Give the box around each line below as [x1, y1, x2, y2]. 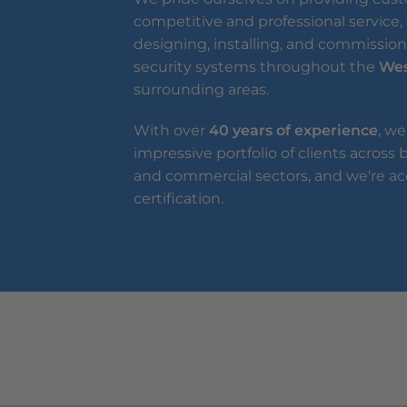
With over [134, 122, 209, 139]
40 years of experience [209, 122, 378, 139]
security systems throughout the [134, 58, 379, 75]
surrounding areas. [134, 81, 269, 98]
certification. [134, 190, 223, 207]
